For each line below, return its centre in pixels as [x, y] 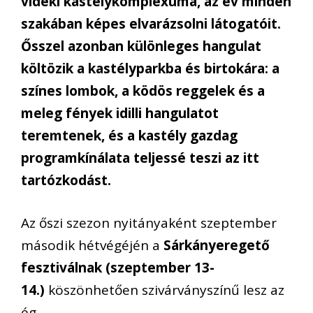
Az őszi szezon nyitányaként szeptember [149, 223]
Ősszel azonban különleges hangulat [141, 46]
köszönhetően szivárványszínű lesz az [165, 290]
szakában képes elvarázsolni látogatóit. [151, 24]
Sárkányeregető [217, 245]
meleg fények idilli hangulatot [120, 114]
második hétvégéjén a [92, 245]
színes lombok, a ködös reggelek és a [143, 91]
